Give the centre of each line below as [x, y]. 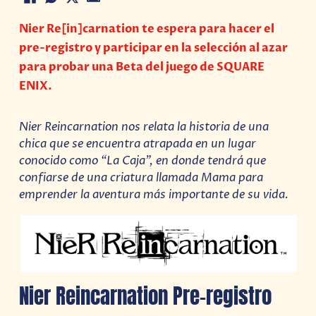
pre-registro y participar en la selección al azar [154, 48]
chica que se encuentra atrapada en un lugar [138, 144]
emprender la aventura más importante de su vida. [154, 195]
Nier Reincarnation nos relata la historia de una [144, 127]
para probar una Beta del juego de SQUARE [142, 67]
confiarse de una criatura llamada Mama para [141, 178]
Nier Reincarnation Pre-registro [146, 296]
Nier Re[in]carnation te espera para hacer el [147, 29]
